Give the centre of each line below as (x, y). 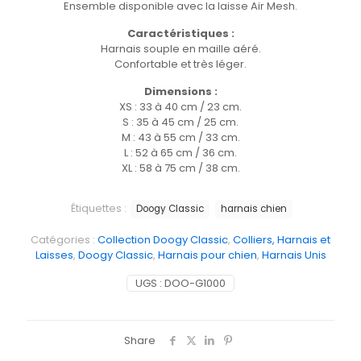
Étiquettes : (100, 209)
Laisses (54, 255)
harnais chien (254, 209)
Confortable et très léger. (180, 64)
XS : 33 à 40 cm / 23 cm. (180, 107)
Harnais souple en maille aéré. (180, 49)
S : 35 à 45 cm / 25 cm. (180, 122)
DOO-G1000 (195, 284)
